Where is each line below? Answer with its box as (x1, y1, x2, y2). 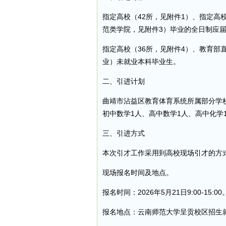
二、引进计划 (102, 77, 145, 85)
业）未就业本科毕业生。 (102, 58, 180, 66)
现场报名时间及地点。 (102, 168, 173, 177)
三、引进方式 (102, 129, 145, 137)
